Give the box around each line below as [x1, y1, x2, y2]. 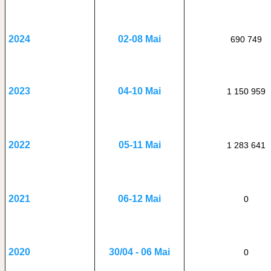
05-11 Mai [118, 139, 161, 151]
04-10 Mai [118, 85, 161, 97]
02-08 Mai [118, 33, 161, 45]
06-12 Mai [118, 193, 161, 204]
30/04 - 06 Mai [109, 246, 170, 258]
